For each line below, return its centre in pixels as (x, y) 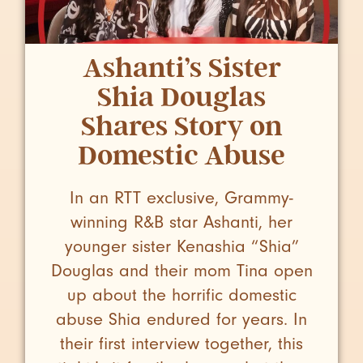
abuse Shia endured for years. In (181, 319)
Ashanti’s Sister (181, 67)
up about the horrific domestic (181, 295)
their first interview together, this (181, 343)
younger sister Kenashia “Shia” (181, 246)
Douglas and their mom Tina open (181, 270)
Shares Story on (181, 126)
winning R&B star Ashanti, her (181, 222)
